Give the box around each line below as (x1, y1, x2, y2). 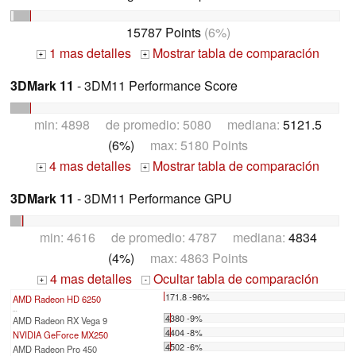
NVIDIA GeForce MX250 (13, 328, 108, 342)
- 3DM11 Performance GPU (74, 189, 232, 208)
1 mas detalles (45, 44, 131, 63)
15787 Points (126, 23, 201, 42)
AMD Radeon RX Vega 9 (13, 314, 107, 327)
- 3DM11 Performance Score (74, 76, 238, 95)
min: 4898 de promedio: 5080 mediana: (34, 115, 283, 134)
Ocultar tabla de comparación (150, 269, 319, 288)
